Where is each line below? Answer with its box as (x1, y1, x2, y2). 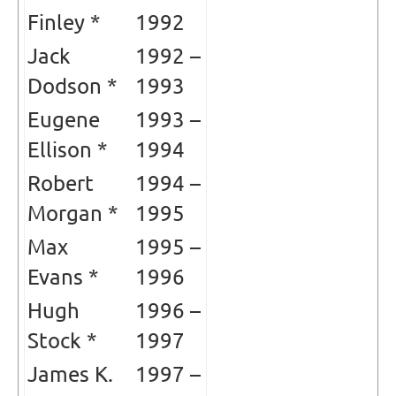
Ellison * (27, 136, 108, 163)
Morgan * (27, 200, 118, 226)
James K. (27, 361, 113, 387)
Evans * (27, 263, 99, 290)
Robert (27, 170, 94, 196)
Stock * (27, 327, 97, 354)
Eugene (27, 106, 100, 133)
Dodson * (27, 72, 118, 99)
